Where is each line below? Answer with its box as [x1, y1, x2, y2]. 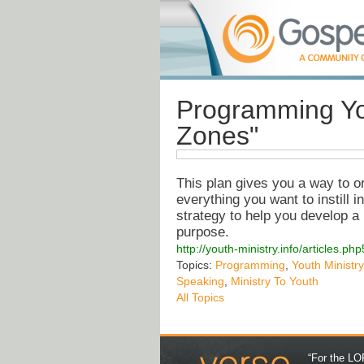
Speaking [176, 275, 224, 288]
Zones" [176, 121, 258, 150]
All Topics [176, 291, 224, 305]
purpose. [176, 224, 229, 240]
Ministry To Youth [231, 275, 318, 288]
